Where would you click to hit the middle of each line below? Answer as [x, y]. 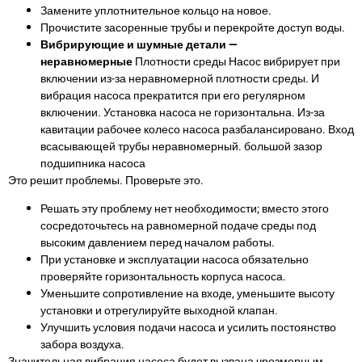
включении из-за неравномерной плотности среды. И [180, 78]
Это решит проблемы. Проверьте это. [106, 180]
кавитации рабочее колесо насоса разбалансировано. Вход [197, 129]
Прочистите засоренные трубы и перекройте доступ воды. [193, 27]
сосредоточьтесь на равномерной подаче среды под [178, 226]
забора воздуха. [82, 345]
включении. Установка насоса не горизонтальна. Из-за [183, 112]
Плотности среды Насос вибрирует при [236, 61]
